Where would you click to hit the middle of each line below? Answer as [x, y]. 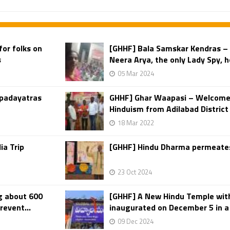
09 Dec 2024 [136, 221]
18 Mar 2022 [136, 123]
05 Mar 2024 [136, 73]
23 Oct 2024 [135, 172]
